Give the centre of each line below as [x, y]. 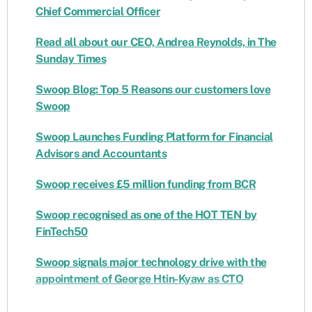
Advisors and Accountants [101, 153]
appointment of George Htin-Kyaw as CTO [139, 279]
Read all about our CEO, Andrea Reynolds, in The [156, 42]
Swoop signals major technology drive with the [151, 262]
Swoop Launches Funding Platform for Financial [154, 136]
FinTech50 [62, 231]
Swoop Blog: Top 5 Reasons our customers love [153, 89]
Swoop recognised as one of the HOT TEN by [146, 214]
